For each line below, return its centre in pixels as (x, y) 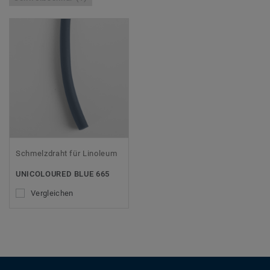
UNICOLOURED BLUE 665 (63, 174)
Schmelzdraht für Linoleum (67, 154)
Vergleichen (52, 193)
